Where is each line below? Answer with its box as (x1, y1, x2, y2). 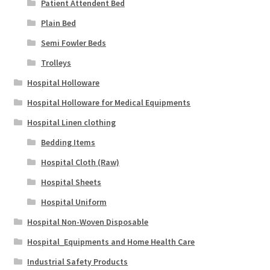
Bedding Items (40, 136, 95, 148)
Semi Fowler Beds (40, 37, 106, 48)
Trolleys (40, 57, 71, 68)
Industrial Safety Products (27, 256, 128, 267)
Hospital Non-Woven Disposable (27, 216, 149, 227)
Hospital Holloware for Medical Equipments (27, 96, 191, 108)
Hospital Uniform (40, 196, 107, 207)
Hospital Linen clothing (27, 116, 116, 128)
